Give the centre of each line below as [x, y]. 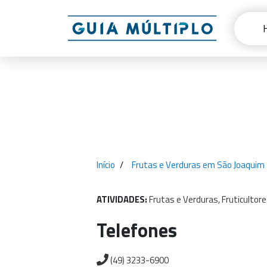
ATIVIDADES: [123, 199]
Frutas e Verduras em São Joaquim [198, 165]
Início [106, 165]
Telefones [137, 230]
